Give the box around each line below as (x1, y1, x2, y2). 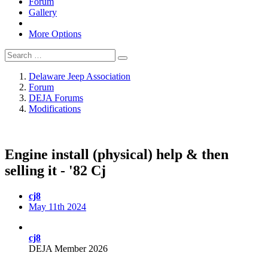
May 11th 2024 (29, 201, 86, 212)
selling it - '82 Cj (5, 162, 106, 178)
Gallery (29, 7, 57, 17)
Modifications (29, 103, 81, 114)
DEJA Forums (29, 93, 83, 103)
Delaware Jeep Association (29, 71, 130, 81)
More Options (29, 29, 81, 39)
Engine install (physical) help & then (5, 146, 229, 162)
